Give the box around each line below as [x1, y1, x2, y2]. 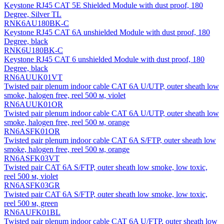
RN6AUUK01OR [4, 100, 63, 109]
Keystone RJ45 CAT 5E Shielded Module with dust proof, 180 [4, 1, 203, 10]
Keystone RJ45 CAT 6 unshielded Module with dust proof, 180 [4, 55, 204, 64]
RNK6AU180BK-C [4, 19, 69, 28]
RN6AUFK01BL [4, 208, 60, 217]
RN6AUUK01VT [4, 73, 62, 82]
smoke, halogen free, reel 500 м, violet [4, 91, 125, 100]
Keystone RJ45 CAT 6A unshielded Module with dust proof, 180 [4, 28, 210, 37]
